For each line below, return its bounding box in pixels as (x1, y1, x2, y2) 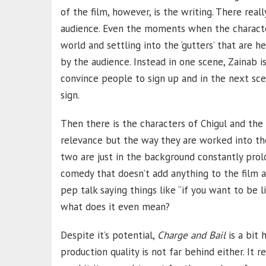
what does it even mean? (61, 199, 170, 213)
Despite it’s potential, (61, 228, 157, 242)
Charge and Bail (157, 228, 229, 242)
